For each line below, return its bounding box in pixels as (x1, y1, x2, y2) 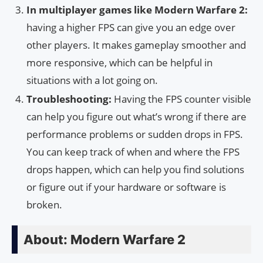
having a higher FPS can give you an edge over (26, 21, 235, 35)
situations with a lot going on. (26, 73, 158, 87)
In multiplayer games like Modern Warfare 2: (26, 3, 248, 17)
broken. (26, 198, 62, 212)
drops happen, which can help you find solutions (26, 163, 244, 177)
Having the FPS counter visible (114, 92, 251, 106)
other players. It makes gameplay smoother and (26, 38, 246, 52)
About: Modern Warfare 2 (23, 232, 186, 248)
